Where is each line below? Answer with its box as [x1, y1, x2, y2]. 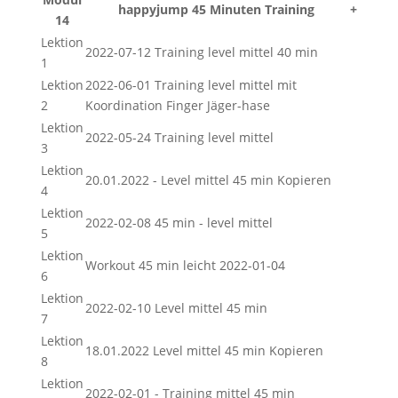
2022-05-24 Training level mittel [84, 129, 274, 146]
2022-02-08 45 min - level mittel [84, 214, 273, 231]
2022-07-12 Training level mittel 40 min [84, 44, 318, 60]
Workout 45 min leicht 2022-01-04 [84, 257, 285, 274]
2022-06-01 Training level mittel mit [84, 76, 297, 93]
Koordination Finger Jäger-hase [84, 97, 270, 114]
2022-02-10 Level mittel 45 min [84, 299, 267, 316]
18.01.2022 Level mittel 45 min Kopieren [84, 342, 323, 359]
